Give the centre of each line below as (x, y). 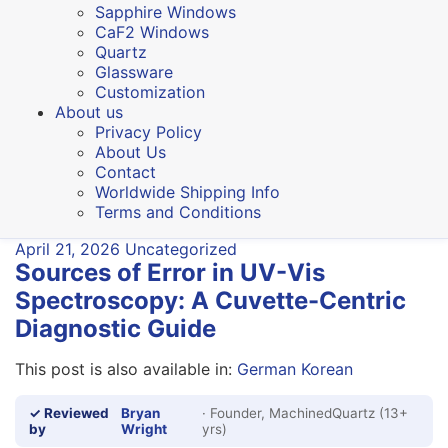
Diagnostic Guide (115, 328)
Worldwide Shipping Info (187, 191)
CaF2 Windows (152, 31)
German (266, 368)
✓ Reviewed (69, 412)
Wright (144, 428)
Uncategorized (181, 248)
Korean (327, 368)
